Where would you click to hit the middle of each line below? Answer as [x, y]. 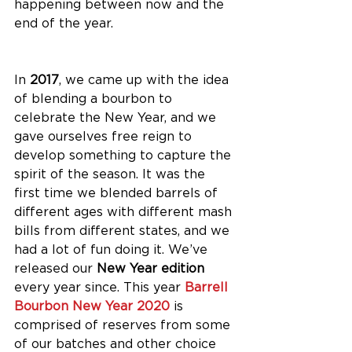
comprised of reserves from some [124, 324]
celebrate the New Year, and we [117, 117]
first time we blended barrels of [118, 192]
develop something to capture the [125, 155]
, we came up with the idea [146, 79]
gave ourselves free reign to [105, 136]
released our [55, 268]
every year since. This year [99, 287]
